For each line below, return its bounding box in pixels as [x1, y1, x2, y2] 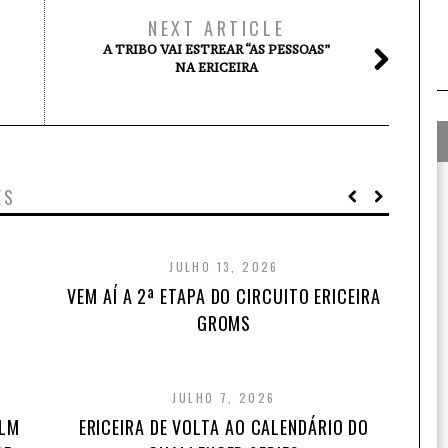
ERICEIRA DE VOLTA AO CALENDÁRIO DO [78, 414, 370, 440]
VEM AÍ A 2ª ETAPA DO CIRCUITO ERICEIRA [67, 283, 381, 309]
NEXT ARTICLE [147, 15, 286, 41]
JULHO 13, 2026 [169, 258, 279, 275]
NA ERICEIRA [175, 60, 258, 75]
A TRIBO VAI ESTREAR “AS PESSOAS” [102, 42, 331, 57]
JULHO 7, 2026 [172, 389, 276, 406]
